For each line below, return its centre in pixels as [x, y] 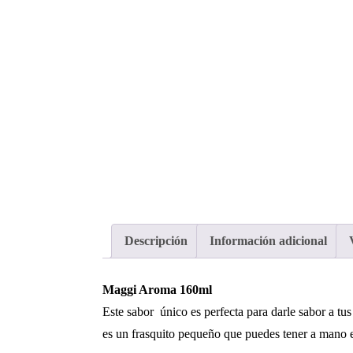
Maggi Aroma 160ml [157, 289]
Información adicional [268, 241]
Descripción [156, 241]
